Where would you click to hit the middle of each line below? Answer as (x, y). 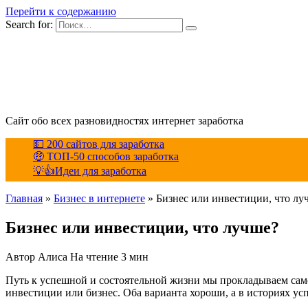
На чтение (94, 256)
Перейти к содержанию (61, 11)
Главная (24, 198)
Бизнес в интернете (99, 198)
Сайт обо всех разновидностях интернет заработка (124, 121)
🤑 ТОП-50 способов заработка (106, 156)
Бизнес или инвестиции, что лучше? (142, 227)
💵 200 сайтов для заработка (99, 144)
